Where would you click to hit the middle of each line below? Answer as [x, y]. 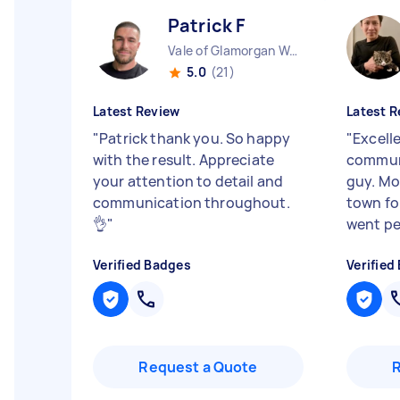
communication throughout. [192, 203]
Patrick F [207, 25]
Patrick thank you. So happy [195, 138]
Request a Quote [198, 367]
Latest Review [137, 111]
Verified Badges [142, 265]
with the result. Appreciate [184, 160]
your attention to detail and [188, 181]
